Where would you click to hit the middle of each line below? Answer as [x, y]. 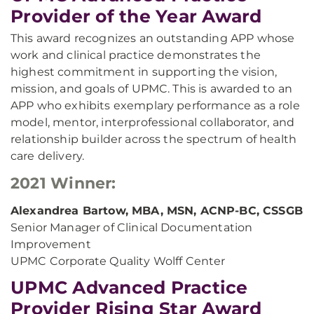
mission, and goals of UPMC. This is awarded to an [151, 89]
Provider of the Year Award [136, 16]
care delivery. [48, 156]
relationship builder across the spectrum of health [154, 139]
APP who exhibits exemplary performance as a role [155, 105]
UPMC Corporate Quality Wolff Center [118, 261]
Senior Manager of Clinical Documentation [132, 227]
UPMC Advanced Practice [129, 287]
